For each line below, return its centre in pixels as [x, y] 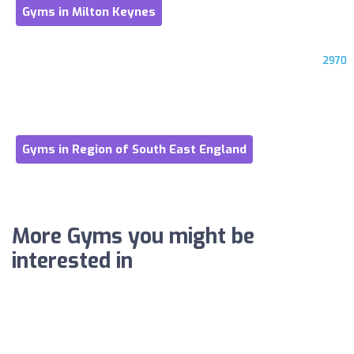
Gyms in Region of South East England [134, 149]
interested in [72, 261]
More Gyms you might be [133, 237]
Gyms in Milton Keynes [89, 12]
